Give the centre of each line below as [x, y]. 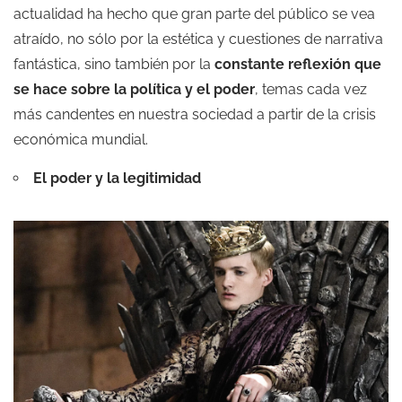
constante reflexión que [298, 64]
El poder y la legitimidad [119, 178]
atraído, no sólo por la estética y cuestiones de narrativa [198, 39]
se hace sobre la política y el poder [134, 89]
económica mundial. [81, 140]
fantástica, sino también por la [114, 64]
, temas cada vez [311, 89]
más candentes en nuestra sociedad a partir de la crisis [195, 114]
